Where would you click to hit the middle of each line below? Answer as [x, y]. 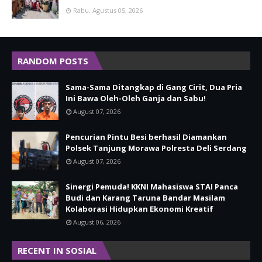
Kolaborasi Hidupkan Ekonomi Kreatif [139, 209]
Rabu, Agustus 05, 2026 [108, 11]
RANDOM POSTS [53, 61]
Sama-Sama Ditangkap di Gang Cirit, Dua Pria [154, 87]
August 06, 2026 [97, 222]
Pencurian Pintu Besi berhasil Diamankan [146, 137]
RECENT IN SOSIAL [57, 251]
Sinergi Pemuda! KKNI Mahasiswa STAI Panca [152, 187]
